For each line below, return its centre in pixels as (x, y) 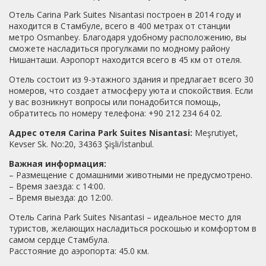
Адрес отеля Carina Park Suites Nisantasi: (101, 133)
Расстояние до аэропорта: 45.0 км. (79, 251)
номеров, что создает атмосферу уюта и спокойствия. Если (131, 91)
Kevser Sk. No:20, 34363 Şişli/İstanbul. (81, 144)
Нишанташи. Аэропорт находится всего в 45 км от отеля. (125, 60)
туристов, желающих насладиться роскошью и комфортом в (133, 229)
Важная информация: (58, 164)
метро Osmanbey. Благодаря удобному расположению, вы (128, 37)
